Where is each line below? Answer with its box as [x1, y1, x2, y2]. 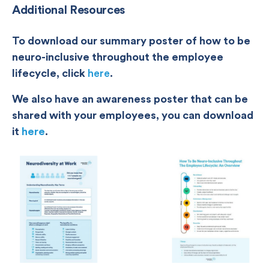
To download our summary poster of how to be [12, 34, 250, 48]
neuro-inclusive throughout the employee [12, 50, 223, 64]
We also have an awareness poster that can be [12, 92, 248, 106]
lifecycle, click [12, 66, 88, 80]
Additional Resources [12, 2, 125, 17]
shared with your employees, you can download [12, 108, 253, 122]
